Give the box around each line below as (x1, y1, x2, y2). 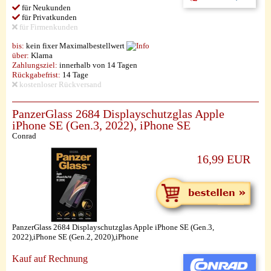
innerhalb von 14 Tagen (57, 60, 137, 70)
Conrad (12, 131, 36, 140)
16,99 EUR (197, 153, 250, 166)
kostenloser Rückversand (18, 80, 102, 89)
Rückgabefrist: (12, 70, 60, 79)
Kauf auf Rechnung (12, 253, 88, 264)
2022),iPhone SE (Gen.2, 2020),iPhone (12, 232, 139, 241)
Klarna (29, 51, 53, 60)
